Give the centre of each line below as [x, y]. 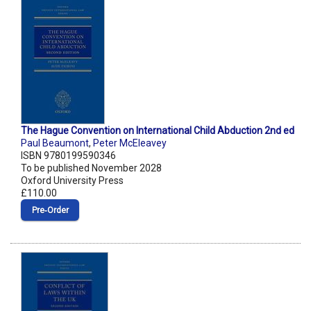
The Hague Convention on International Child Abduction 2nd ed [158, 131]
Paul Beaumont [55, 143]
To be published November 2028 [91, 168]
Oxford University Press [72, 181]
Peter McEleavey [130, 143]
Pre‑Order [50, 211]
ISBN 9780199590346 [68, 156]
